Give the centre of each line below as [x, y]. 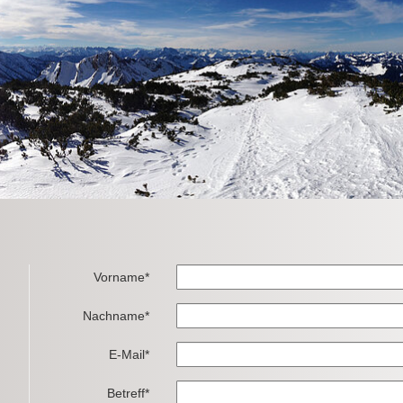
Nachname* [116, 316]
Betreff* [129, 394]
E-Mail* [130, 355]
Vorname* [122, 278]
